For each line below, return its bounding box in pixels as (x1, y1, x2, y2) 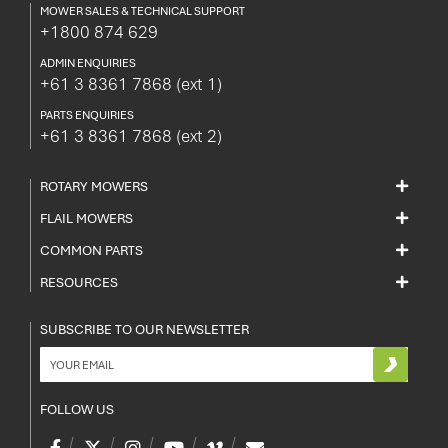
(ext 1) (176, 73, 222, 95)
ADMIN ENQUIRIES (40, 56, 136, 70)
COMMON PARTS (40, 242, 143, 259)
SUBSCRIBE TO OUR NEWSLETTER (40, 321, 249, 338)
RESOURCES (40, 274, 118, 291)
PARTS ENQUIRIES (40, 108, 134, 122)
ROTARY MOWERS (40, 178, 148, 195)
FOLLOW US (40, 401, 114, 418)
